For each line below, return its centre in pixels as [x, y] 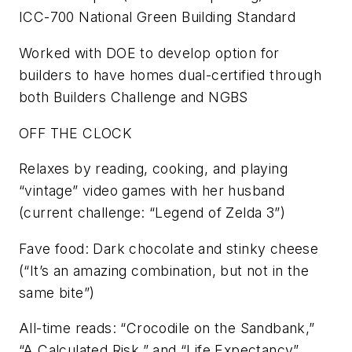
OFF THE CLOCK [75, 133]
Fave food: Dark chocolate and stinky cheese [169, 248]
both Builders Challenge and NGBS [134, 97]
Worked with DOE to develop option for [149, 53]
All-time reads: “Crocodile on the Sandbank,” [167, 328]
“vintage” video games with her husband [152, 191]
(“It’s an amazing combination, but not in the [164, 270]
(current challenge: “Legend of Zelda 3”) [152, 213]
